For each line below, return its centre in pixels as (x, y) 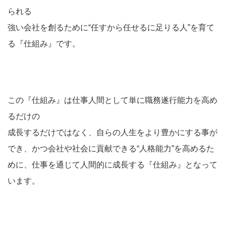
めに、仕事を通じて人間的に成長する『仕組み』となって (112, 165)
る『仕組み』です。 (44, 44)
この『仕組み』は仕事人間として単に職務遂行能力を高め (112, 100)
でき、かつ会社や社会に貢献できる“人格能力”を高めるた (111, 149)
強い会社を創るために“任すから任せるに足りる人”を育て (111, 27)
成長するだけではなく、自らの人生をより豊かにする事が (112, 132)
